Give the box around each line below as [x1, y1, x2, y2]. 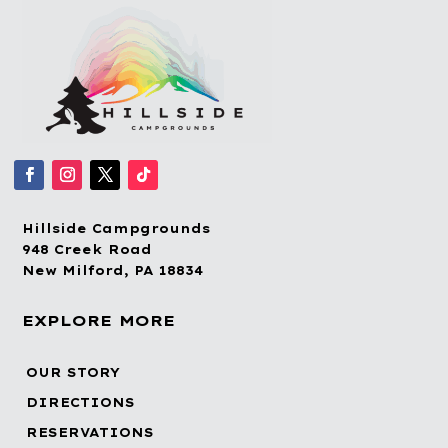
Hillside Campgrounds [22, 221, 211, 237]
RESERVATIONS [26, 425, 155, 441]
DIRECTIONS [26, 395, 136, 411]
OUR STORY [26, 365, 121, 381]
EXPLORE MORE [22, 311, 176, 331]
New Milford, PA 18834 [22, 263, 204, 279]
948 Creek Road [22, 242, 153, 258]
